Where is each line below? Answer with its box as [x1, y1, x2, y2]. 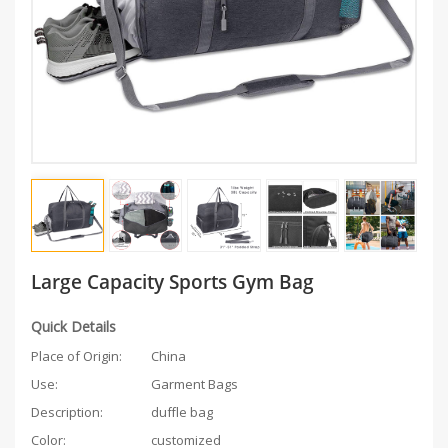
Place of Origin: [31, 346, 122, 365]
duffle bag [151, 402, 213, 421]
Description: [31, 402, 103, 421]
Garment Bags [151, 374, 238, 393]
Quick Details [31, 316, 116, 336]
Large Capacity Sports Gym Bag [31, 267, 314, 295]
